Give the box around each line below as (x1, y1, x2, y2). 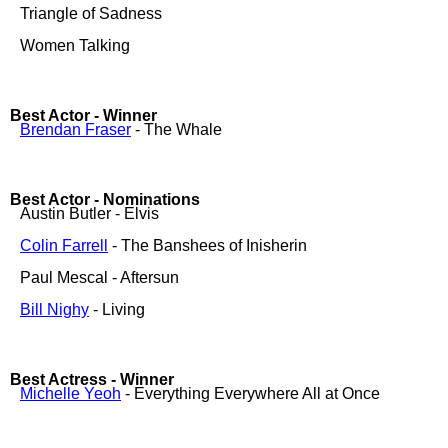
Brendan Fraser (20, 121, 131, 138)
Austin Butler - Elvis (20, 205, 159, 222)
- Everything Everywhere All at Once (121, 385, 380, 402)
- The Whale (131, 121, 222, 138)
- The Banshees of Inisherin (108, 237, 307, 254)
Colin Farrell (20, 237, 108, 254)
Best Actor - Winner (10, 107, 157, 124)
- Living (89, 301, 145, 318)
